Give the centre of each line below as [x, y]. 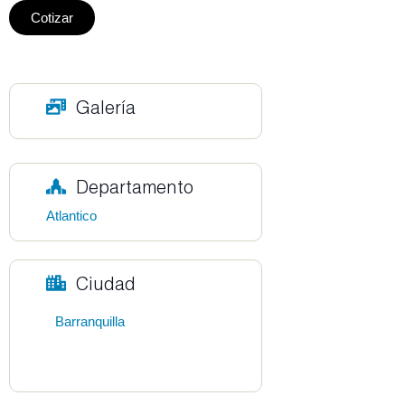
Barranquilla [90, 322]
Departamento [134, 187]
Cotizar [52, 18]
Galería [105, 107]
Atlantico [71, 216]
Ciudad [105, 283]
